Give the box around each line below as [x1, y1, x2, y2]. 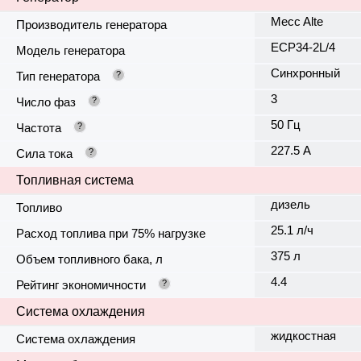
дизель [270, 197, 310, 212]
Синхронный [270, 66, 340, 81]
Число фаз [16, 95, 76, 110]
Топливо [16, 201, 62, 215]
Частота [16, 121, 61, 135]
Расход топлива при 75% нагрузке [16, 226, 205, 241]
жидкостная [270, 329, 336, 343]
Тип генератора [16, 69, 100, 84]
